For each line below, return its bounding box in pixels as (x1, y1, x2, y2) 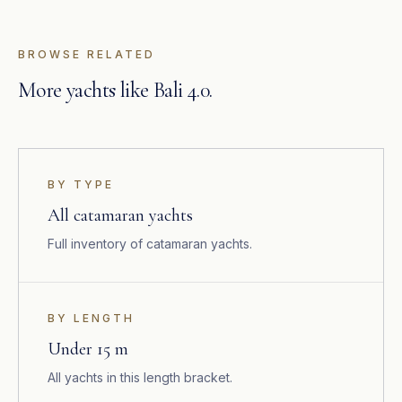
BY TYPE (48, 178, 114, 191)
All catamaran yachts (48, 205, 193, 226)
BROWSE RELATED (18, 48, 155, 61)
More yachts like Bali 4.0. (18, 77, 213, 103)
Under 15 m (48, 338, 128, 360)
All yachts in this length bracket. (48, 370, 232, 385)
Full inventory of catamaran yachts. (48, 236, 252, 251)
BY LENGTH (48, 311, 135, 325)
